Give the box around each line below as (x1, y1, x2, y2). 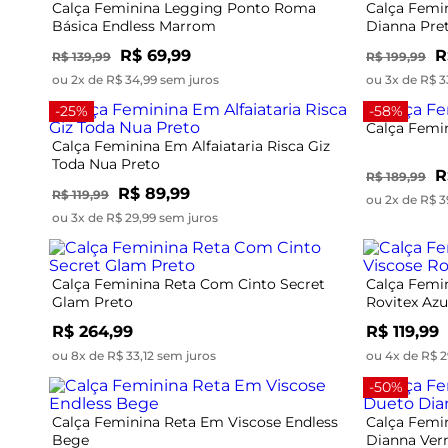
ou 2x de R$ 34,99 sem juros (52, 71, 219, 87)
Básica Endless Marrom (52, 16, 216, 35)
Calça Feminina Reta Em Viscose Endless (52, 412, 338, 431)
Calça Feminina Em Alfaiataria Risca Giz (52, 136, 330, 155)
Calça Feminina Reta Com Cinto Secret (52, 274, 325, 293)
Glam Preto (52, 292, 133, 311)
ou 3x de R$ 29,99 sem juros (52, 209, 218, 225)
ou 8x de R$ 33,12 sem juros (52, 347, 216, 363)
